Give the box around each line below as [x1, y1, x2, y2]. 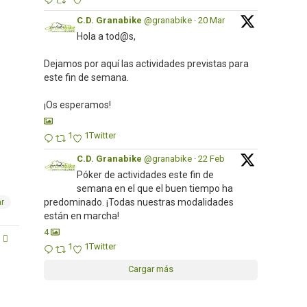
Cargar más [128, 264, 173, 274]
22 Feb [198, 153, 225, 164]
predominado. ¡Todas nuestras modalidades [44, 197, 234, 208]
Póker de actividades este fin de [77, 169, 214, 180]
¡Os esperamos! [44, 99, 111, 110]
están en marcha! [44, 210, 119, 221]
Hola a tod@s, [77, 31, 136, 42]
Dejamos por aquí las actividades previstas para [44, 58, 249, 69]
